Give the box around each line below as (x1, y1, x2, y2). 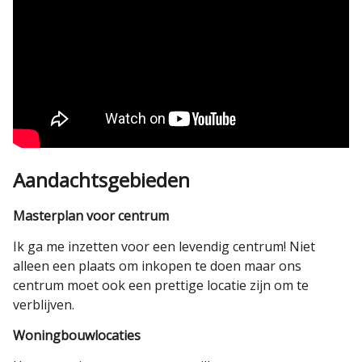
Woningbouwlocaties (13, 326, 141, 344)
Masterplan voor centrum (13, 207, 169, 225)
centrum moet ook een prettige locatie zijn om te (13, 276, 309, 294)
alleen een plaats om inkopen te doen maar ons (13, 257, 301, 275)
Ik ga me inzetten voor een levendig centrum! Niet (13, 238, 315, 255)
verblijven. (13, 296, 74, 314)
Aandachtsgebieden (13, 166, 190, 193)
